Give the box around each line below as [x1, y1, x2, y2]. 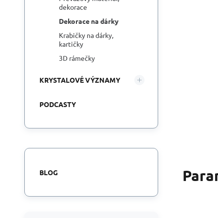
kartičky [59, 39, 83, 48]
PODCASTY [39, 100, 76, 109]
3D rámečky [59, 54, 95, 62]
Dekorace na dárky [59, 17, 119, 25]
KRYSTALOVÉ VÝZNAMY [39, 75, 120, 84]
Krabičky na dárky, [59, 31, 113, 39]
